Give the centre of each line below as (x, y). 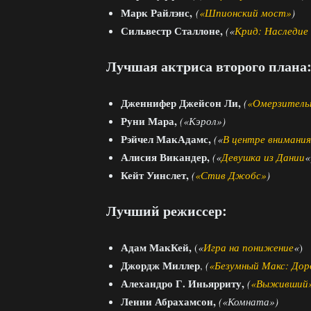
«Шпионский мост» (245, 12)
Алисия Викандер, (167, 157)
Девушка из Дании (263, 157)
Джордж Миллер (160, 265)
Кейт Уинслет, (156, 175)
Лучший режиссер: (167, 210)
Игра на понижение (249, 247)
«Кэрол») (204, 120)
